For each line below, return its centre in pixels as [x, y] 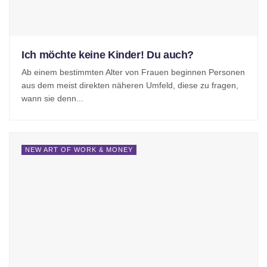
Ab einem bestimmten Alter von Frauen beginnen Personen [133, 72]
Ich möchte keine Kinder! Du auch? [108, 55]
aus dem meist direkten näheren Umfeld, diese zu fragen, [130, 85]
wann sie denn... [52, 98]
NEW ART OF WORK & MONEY [79, 149]
